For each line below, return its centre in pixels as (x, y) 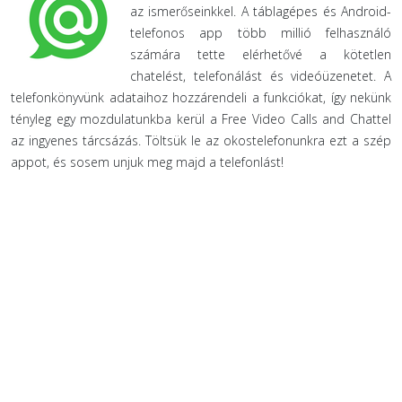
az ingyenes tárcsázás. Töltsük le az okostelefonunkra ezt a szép (201, 140)
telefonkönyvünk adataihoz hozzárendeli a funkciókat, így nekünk (201, 97)
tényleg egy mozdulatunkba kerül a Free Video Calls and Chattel (201, 119)
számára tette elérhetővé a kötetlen (261, 54)
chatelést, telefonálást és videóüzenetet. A (261, 76)
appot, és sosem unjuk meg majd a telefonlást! (147, 162)
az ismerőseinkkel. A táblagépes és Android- (261, 11)
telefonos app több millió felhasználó (261, 33)
